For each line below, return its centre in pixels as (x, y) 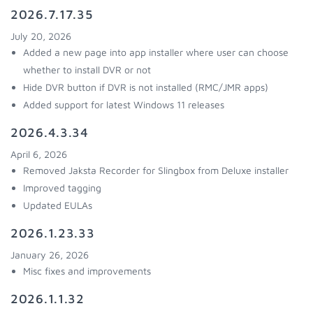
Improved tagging (62, 188)
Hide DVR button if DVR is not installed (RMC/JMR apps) (146, 87)
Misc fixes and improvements (87, 271)
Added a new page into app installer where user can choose (156, 52)
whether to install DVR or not (87, 70)
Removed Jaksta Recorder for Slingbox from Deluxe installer (156, 170)
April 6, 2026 (39, 154)
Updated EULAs (58, 205)
